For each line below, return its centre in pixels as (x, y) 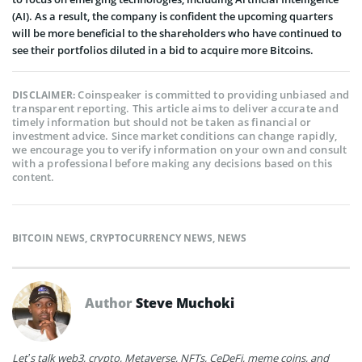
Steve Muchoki (185, 303)
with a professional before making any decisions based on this (173, 163)
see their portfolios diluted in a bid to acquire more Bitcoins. (163, 50)
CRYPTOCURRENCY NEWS (151, 238)
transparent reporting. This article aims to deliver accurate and (175, 108)
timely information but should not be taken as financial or (162, 122)
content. (34, 177)
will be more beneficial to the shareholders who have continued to (177, 33)
